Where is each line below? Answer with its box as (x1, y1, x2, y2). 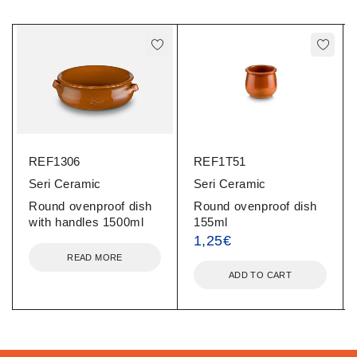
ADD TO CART (228, 270, 292, 280)
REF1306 (29, 154, 80, 168)
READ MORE (67, 252, 123, 262)
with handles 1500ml (29, 214, 144, 229)
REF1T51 (194, 155, 246, 169)
